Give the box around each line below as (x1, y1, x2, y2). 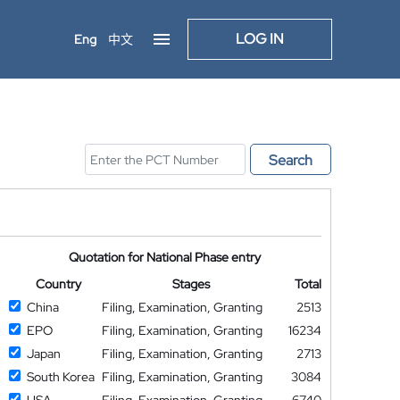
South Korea (26, 369, 95, 385)
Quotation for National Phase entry (69, 249, 262, 265)
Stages (172, 276, 211, 292)
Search (269, 151, 312, 170)
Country (35, 276, 81, 292)
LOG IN (236, 29, 284, 48)
